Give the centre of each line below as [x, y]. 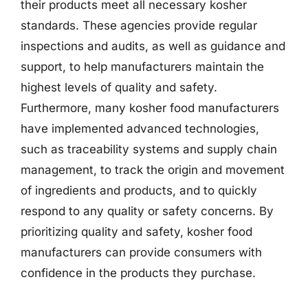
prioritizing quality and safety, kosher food [136, 232]
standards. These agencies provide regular [139, 25]
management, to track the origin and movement [153, 170]
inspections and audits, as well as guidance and [153, 46]
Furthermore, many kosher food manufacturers [150, 108]
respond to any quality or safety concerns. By [147, 211]
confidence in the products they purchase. [138, 273]
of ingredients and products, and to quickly [139, 190]
